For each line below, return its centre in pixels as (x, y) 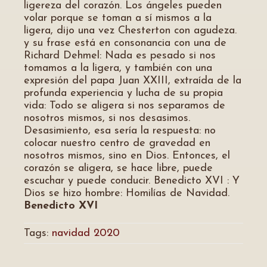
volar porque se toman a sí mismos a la (118, 18)
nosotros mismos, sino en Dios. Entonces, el (127, 156)
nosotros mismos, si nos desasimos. (107, 118)
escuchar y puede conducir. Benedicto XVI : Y (132, 181)
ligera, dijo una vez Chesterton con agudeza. (130, 31)
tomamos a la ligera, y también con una (118, 68)
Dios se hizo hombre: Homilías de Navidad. (127, 193)
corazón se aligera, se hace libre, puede (118, 168)
